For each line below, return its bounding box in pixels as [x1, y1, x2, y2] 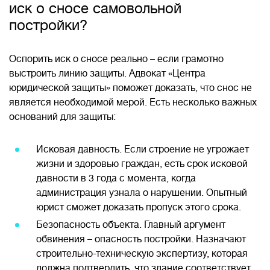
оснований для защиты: [9, 111, 116, 122]
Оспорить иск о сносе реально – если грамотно [9, 54, 224, 64]
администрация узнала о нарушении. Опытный [36, 187, 247, 198]
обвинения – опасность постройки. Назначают [36, 234, 246, 245]
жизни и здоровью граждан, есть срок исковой [36, 159, 248, 169]
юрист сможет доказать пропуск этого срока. [36, 202, 241, 213]
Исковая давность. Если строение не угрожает [36, 144, 249, 155]
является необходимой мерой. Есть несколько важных [9, 97, 257, 108]
